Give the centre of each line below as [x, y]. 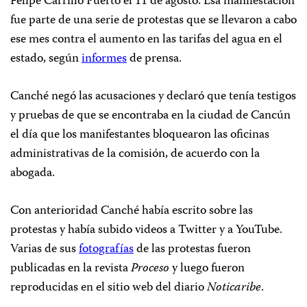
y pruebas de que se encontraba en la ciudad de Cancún [150, 116]
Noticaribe [234, 288]
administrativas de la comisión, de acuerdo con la [135, 154]
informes [104, 59]
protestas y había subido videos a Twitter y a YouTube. [146, 230]
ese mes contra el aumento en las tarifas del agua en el [146, 40]
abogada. [33, 173]
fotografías [106, 249]
